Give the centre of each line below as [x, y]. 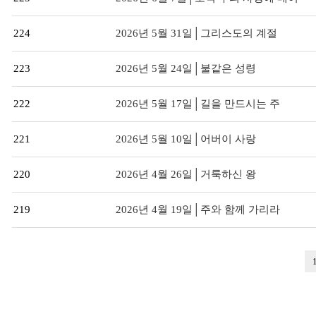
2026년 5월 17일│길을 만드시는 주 [198, 103]
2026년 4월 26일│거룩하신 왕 [186, 174]
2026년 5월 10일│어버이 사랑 [186, 139]
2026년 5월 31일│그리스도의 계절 [196, 33]
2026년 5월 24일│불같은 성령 [186, 68]
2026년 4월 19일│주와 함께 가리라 [198, 209]
